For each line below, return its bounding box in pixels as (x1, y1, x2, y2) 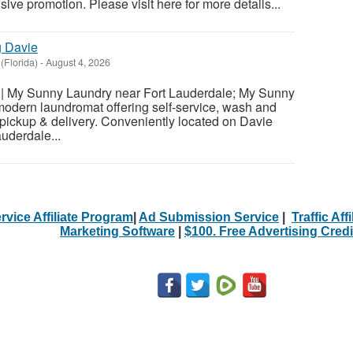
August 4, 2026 (43, 54, 110, 69)
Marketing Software (60, 224, 175, 238)
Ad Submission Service (139, 210, 279, 224)
